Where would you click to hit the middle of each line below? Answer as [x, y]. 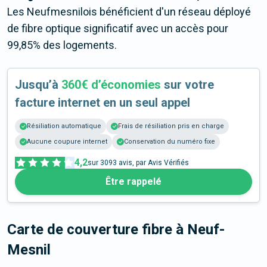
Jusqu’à [38, 85]
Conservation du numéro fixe [170, 142]
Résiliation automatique [64, 126]
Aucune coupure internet [67, 142]
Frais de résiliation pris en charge [171, 126]
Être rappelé [133, 182]
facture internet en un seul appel [103, 103]
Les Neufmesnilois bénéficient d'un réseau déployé [129, 12]
